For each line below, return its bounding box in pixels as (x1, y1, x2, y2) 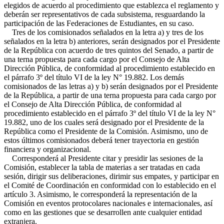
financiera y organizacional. (4, 145, 91, 153)
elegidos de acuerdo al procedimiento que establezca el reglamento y (4, 1, 219, 9)
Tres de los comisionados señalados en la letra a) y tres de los (4, 28, 203, 36)
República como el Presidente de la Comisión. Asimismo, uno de (4, 127, 208, 135)
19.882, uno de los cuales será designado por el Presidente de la (4, 118, 204, 126)
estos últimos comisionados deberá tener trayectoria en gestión (4, 136, 199, 144)
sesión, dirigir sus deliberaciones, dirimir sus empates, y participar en (4, 172, 219, 180)
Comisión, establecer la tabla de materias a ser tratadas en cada (4, 163, 200, 171)
